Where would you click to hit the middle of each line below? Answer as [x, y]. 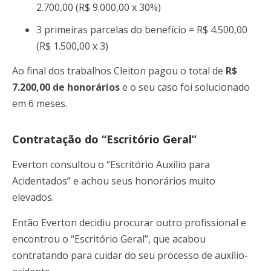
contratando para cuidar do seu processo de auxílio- [130, 255]
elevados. [33, 198]
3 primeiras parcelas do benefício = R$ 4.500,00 [142, 29]
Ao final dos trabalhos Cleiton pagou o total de [118, 71]
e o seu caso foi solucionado [185, 87]
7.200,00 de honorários [66, 87]
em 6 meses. [40, 104]
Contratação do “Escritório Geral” [107, 139]
